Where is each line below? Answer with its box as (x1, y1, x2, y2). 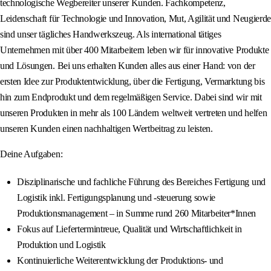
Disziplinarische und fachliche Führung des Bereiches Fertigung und (17, 177, 266, 188)
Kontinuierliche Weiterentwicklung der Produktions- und (17, 255, 223, 266)
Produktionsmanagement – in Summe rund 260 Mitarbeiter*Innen (17, 208, 256, 219)
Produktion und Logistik (17, 240, 106, 250)
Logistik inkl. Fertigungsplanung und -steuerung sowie (17, 192, 216, 203)
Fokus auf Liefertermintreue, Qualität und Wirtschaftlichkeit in (17, 224, 242, 235)
